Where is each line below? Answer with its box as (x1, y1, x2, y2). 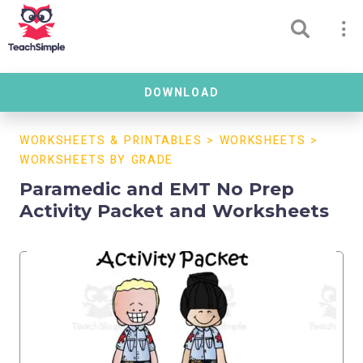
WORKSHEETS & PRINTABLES (19, 132, 203, 149)
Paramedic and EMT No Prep (19, 178, 294, 200)
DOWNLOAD (143, 83, 220, 101)
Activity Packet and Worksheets (19, 200, 329, 222)
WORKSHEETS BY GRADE (19, 152, 173, 169)
